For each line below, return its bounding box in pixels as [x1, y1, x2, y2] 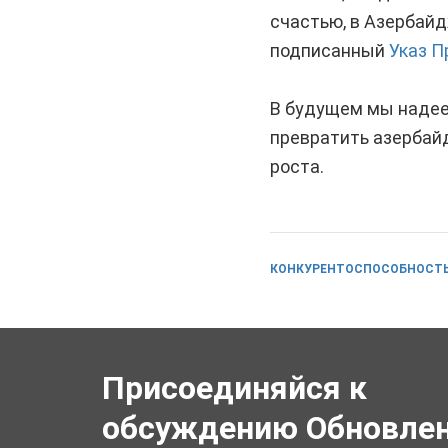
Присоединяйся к [102, 369, 367, 407]
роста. [269, 156, 324, 177]
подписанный [269, 40, 389, 61]
